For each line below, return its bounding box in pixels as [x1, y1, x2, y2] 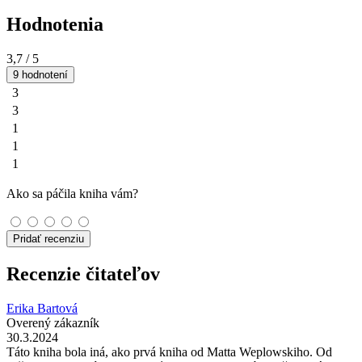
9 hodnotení [13, 69, 68, 82]
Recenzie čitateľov [6, 263, 160, 285]
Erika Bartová [6, 301, 78, 316]
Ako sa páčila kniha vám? [6, 187, 138, 201]
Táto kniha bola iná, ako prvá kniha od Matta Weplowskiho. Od [6, 345, 332, 360]
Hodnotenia [6, 14, 103, 36]
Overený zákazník [6, 316, 99, 330]
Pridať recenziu [13, 233, 84, 246]
